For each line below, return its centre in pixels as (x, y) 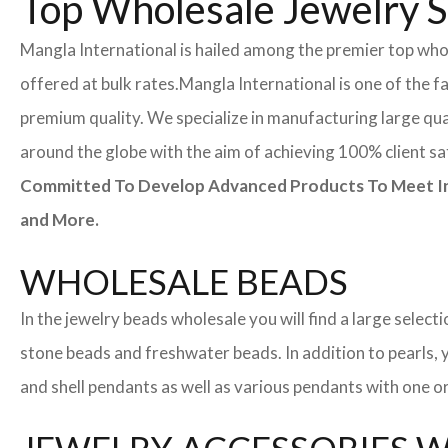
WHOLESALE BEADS (184, 281)
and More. (59, 220)
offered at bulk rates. (99, 84)
